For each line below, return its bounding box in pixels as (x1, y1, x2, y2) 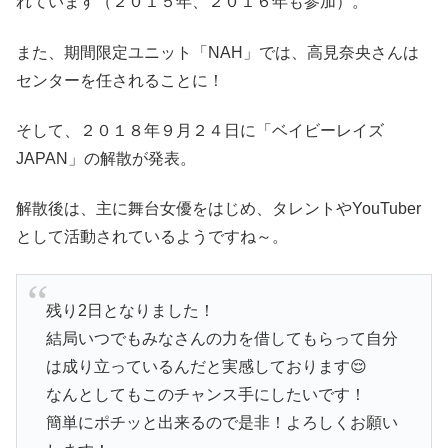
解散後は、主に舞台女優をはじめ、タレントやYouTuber (16, 200, 421, 218)
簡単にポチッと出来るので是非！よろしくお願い (45, 414, 398, 432)
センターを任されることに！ (16, 71, 224, 89)
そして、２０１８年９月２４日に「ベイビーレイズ (16, 122, 384, 140)
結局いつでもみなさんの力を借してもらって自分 (45, 330, 398, 348)
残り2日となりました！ (45, 302, 215, 320)
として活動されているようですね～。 (16, 228, 288, 246)
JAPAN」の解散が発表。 (16, 150, 196, 168)
